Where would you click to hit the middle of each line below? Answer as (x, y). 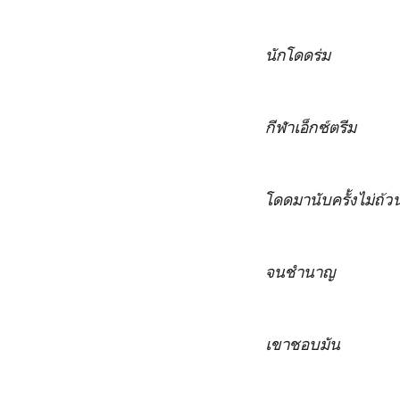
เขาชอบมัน (303, 343)
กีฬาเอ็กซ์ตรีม (311, 126)
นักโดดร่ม (298, 54)
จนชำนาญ (300, 271)
